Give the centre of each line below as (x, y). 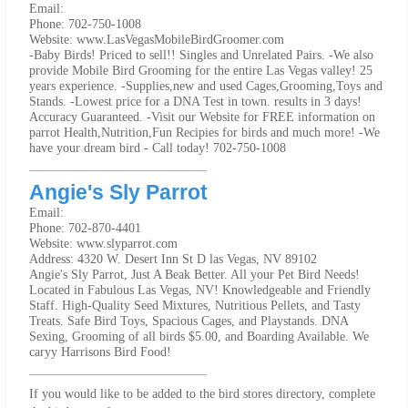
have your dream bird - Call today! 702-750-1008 (158, 148)
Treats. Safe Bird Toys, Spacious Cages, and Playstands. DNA (189, 321)
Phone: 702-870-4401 (85, 228)
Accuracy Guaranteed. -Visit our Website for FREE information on (202, 117)
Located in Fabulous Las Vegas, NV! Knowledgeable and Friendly (200, 290)
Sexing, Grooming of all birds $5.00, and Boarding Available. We (199, 337)
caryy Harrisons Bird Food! (100, 352)
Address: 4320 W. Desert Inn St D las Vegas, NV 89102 (173, 259)
